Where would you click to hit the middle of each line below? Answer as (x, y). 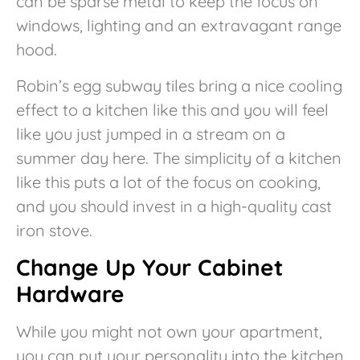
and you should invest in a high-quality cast (174, 206)
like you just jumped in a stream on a (151, 133)
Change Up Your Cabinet (149, 267)
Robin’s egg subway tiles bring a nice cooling (179, 85)
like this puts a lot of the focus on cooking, (168, 182)
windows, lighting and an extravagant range (179, 26)
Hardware (70, 293)
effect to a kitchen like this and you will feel (172, 109)
